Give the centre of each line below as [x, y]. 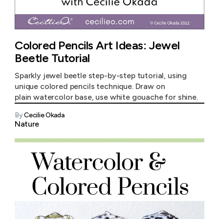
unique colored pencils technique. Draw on [90, 86]
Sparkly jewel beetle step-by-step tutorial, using [101, 76]
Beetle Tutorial [52, 58]
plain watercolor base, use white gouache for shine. [106, 97]
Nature [27, 124]
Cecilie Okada [44, 115]
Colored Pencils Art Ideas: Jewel [97, 45]
